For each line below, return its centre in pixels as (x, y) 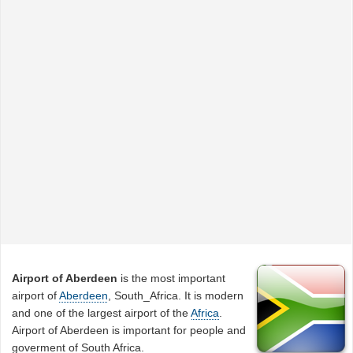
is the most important (172, 278)
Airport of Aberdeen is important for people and (129, 330)
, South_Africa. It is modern (176, 295)
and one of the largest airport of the (102, 312)
